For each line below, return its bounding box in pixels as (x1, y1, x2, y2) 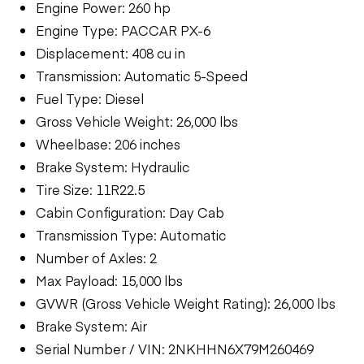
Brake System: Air (36, 316, 147, 335)
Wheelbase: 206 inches (36, 134, 180, 153)
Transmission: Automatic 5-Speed (36, 66, 248, 84)
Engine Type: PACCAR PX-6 (36, 20, 210, 39)
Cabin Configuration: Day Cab (36, 202, 224, 221)
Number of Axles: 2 (36, 248, 157, 266)
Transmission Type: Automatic (36, 225, 226, 244)
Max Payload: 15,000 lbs (36, 271, 183, 289)
